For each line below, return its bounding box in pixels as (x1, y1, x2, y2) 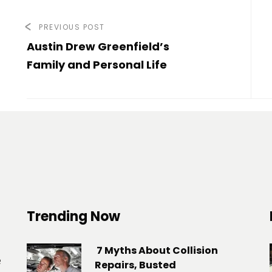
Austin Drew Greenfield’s (27, 39, 169, 55)
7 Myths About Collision (95, 243, 218, 258)
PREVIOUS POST (39, 22, 105, 33)
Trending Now (27, 207, 120, 226)
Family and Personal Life (27, 57, 167, 73)
